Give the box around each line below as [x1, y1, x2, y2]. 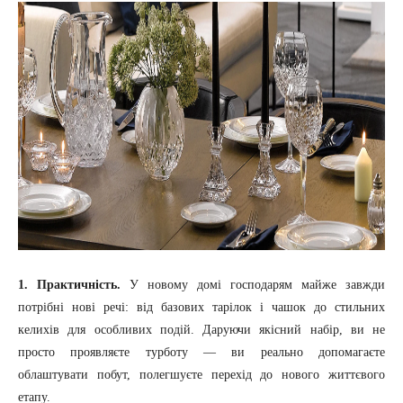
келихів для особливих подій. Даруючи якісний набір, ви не [18, 323, 385, 337]
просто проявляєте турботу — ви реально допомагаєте [18, 345, 385, 360]
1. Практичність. [18, 278, 121, 292]
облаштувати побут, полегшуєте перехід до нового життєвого [18, 368, 385, 382]
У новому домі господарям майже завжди [121, 278, 385, 292]
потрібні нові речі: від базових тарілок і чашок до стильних [18, 300, 385, 315]
